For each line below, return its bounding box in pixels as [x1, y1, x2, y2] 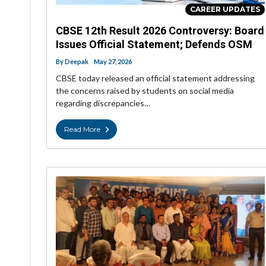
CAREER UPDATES [190, 5, 260, 14]
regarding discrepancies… [56, 98, 150, 109]
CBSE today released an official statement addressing [56, 73, 255, 84]
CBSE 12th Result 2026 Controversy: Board [56, 24, 264, 37]
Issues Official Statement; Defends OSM [56, 38, 252, 51]
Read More [64, 125, 100, 134]
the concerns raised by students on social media [56, 85, 234, 96]
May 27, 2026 [94, 58, 132, 66]
